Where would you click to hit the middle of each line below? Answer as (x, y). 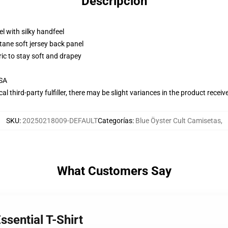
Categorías (115, 121)
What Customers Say (114, 171)
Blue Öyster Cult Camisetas (178, 121)
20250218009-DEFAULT (60, 121)
